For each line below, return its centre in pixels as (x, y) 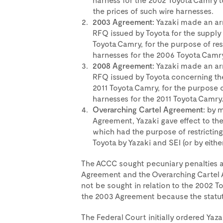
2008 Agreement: (123, 65)
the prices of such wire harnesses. (153, 11)
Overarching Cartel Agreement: (150, 109)
